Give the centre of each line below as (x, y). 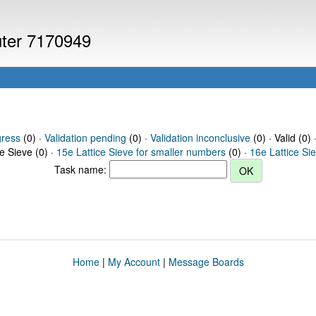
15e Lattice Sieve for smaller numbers (141, 152)
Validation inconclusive (200, 138)
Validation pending (85, 138)
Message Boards (206, 262)
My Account (134, 262)
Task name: (81, 169)
